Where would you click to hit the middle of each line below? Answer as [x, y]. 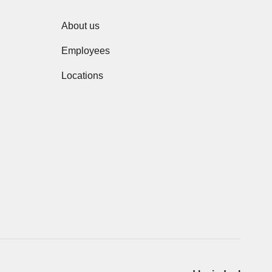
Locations [82, 76]
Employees [86, 51]
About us [80, 26]
